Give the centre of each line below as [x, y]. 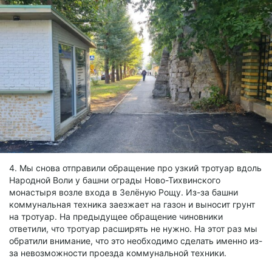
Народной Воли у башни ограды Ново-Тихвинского [115, 180]
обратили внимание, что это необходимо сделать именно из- [136, 240]
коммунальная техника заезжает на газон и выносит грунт [132, 204]
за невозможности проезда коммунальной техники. [118, 253]
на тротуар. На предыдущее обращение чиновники [116, 216]
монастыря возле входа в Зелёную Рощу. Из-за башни [124, 192]
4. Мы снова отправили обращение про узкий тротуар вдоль [135, 168]
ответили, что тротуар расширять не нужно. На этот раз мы [133, 228]
